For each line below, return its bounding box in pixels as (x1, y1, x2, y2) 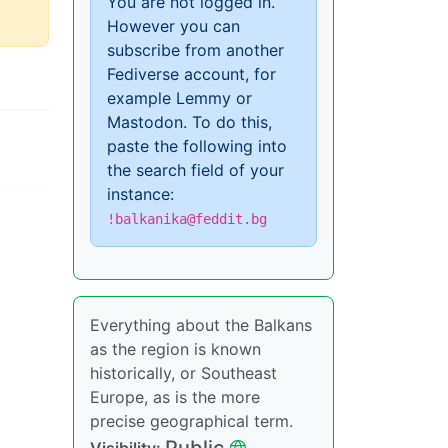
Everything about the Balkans (90, 314, 312, 335)
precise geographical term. (90, 410, 293, 431)
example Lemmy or (107, 87, 252, 108)
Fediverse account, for (107, 63, 276, 84)
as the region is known (90, 338, 261, 359)
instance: (107, 183, 174, 204)
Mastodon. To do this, (107, 111, 272, 132)
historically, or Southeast (90, 362, 277, 383)
